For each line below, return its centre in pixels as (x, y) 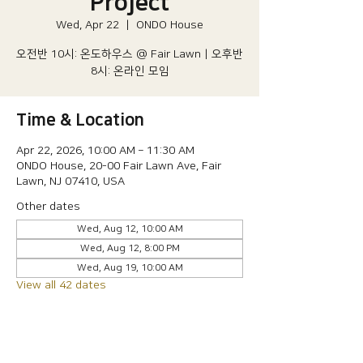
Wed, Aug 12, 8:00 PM (130, 248)
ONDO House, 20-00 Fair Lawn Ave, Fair (119, 166)
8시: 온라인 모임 (130, 71)
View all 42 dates (61, 285)
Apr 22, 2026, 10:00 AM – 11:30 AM (105, 151)
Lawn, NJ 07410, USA (70, 181)
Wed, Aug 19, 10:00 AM (130, 268)
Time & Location (80, 120)
